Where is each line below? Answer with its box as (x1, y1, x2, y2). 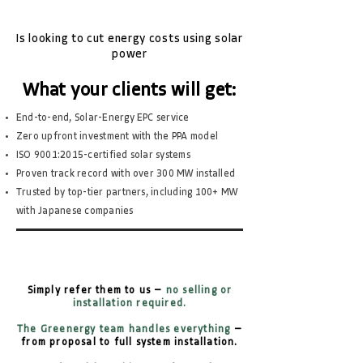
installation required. (72, 299, 187, 309)
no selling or (165, 286, 233, 296)
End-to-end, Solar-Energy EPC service (16, 113, 190, 123)
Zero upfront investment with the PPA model (16, 132, 219, 142)
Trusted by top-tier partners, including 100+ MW (16, 188, 238, 198)
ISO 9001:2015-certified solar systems (16, 151, 190, 160)
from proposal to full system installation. (21, 338, 238, 348)
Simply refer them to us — (27, 286, 166, 296)
